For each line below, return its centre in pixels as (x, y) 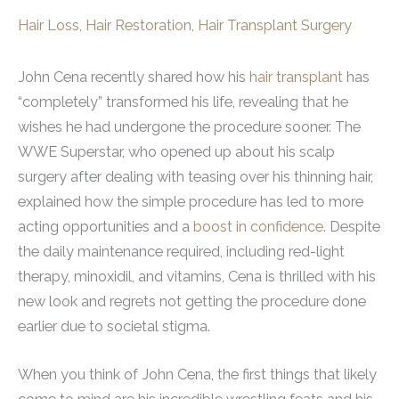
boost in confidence (256, 226)
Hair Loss (49, 25)
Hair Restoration (138, 25)
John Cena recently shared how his (134, 77)
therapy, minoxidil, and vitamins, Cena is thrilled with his (197, 276)
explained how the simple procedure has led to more (191, 201)
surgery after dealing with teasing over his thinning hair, (195, 176)
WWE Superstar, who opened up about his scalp (176, 151)
